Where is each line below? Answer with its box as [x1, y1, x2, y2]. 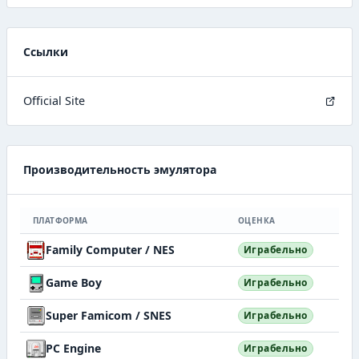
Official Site [23, 92, 85, 108]
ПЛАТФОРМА [33, 214, 88, 226]
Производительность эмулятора [23, 161, 216, 177]
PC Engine [46, 340, 101, 356]
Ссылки [23, 43, 68, 59]
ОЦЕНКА [238, 214, 276, 226]
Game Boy [46, 274, 102, 290]
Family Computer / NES [46, 241, 175, 257]
